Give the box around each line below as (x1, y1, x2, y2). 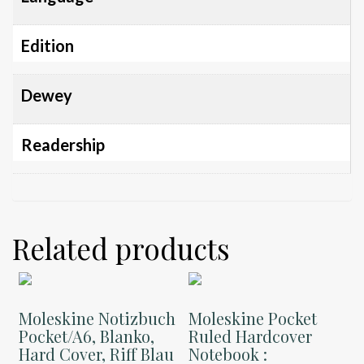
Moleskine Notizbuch (19, 306, 176, 329)
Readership (21, 134, 105, 154)
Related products (12, 228, 230, 267)
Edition (21, 35, 74, 55)
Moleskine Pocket (188, 306, 318, 329)
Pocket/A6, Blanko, (19, 324, 155, 347)
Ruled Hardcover (188, 324, 313, 347)
